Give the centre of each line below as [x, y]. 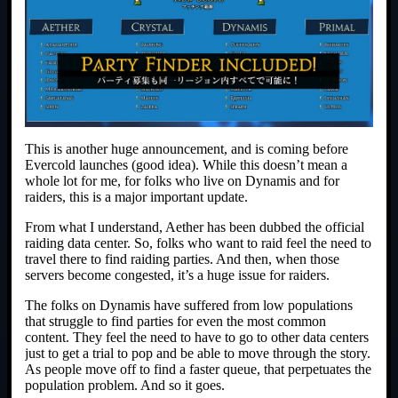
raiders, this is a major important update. [136, 197]
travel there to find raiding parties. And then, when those [182, 259]
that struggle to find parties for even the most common [175, 322]
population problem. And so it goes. [125, 386]
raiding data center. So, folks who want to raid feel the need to [198, 243]
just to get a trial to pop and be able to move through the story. [198, 354]
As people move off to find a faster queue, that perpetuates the [198, 370]
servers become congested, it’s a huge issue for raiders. [177, 275]
